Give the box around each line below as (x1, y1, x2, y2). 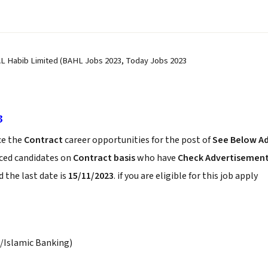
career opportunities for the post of (65, 133, 212, 147)
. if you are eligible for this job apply (114, 169, 258, 182)
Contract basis (73, 151, 135, 165)
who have (135, 151, 178, 165)
